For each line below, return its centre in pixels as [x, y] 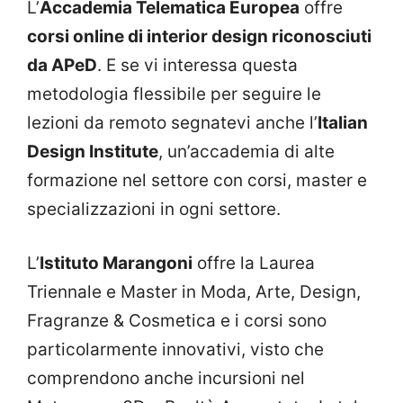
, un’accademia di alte [246, 151]
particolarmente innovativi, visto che [175, 350]
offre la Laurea [254, 264]
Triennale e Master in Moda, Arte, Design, [194, 292]
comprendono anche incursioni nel [166, 379]
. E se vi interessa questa [197, 65]
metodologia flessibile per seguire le [174, 94]
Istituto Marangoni [116, 264]
